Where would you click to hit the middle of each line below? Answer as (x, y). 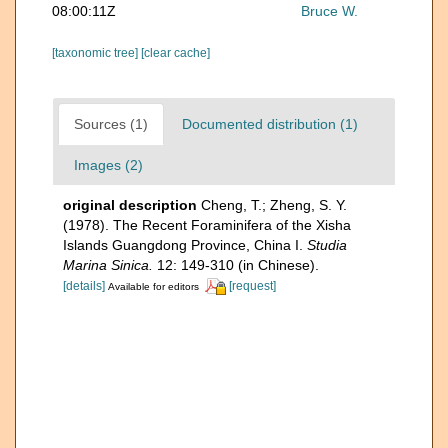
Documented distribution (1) (270, 123)
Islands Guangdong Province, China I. (185, 244)
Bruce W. (330, 10)
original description (130, 204)
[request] (252, 285)
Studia (327, 244)
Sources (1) (111, 123)
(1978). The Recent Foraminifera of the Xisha (207, 224)
